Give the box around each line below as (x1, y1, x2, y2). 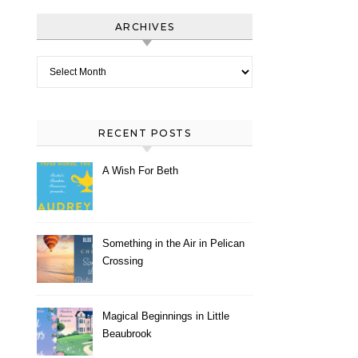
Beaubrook (102, 328, 152, 340)
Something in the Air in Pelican (102, 237, 245, 249)
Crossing (102, 255, 143, 267)
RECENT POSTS (98, 127, 191, 139)
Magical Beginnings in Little (102, 310, 229, 322)
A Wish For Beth (102, 165, 178, 177)
